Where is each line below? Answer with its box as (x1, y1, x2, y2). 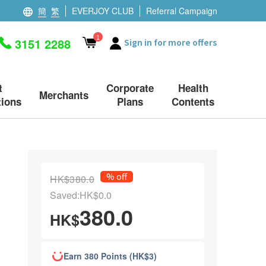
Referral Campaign (146, 4, 217, 17)
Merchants (39, 87, 88, 102)
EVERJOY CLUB (72, 4, 134, 17)
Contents (172, 94, 214, 109)
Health (178, 80, 208, 95)
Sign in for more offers (123, 36, 217, 48)
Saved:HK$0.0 (50, 188, 112, 202)
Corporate (106, 80, 154, 95)
